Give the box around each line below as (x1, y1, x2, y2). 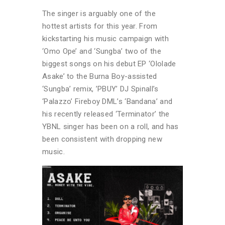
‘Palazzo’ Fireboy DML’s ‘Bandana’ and (42, 97, 173, 106)
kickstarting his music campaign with (42, 34, 169, 44)
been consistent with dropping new (42, 135, 162, 144)
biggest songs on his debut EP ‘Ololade (42, 59, 176, 69)
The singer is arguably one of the (42, 9, 156, 19)
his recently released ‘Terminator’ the (42, 109, 170, 119)
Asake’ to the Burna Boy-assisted (42, 72, 157, 81)
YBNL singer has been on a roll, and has (42, 122, 179, 132)
